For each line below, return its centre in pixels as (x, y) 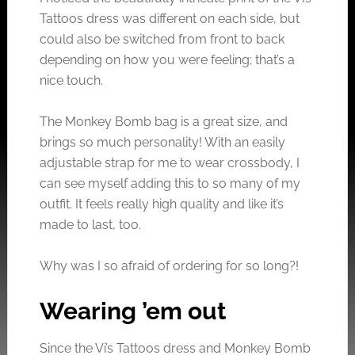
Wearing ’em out (133, 311)
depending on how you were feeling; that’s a (167, 60)
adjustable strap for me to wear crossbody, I (169, 163)
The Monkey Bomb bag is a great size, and (163, 122)
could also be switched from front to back (162, 40)
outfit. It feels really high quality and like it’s (161, 204)
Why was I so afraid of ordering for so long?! (169, 266)
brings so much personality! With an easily (162, 143)
